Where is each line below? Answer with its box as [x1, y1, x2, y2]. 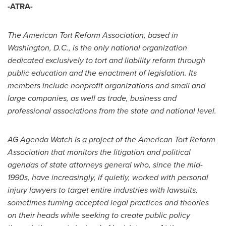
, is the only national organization [69, 42, 187, 53]
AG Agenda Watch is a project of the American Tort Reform [8, 134, 215, 145]
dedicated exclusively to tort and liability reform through [8, 54, 205, 66]
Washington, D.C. [8, 42, 69, 53]
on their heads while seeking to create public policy [8, 209, 190, 221]
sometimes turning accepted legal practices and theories [8, 197, 209, 208]
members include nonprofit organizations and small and [8, 80, 205, 91]
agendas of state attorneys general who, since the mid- [8, 159, 203, 171]
